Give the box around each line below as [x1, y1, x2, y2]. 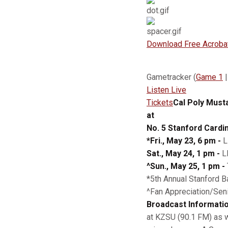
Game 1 [196, 72, 223, 82]
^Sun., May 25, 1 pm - [147, 161, 225, 171]
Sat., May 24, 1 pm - [147, 149, 220, 158]
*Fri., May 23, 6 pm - [147, 136, 221, 146]
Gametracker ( [147, 72, 196, 82]
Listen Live [147, 85, 186, 95]
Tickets [147, 98, 173, 107]
